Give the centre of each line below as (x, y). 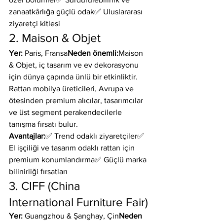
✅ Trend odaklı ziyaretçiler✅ (96, 136)
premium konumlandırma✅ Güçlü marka (79, 160)
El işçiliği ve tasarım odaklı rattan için (73, 148)
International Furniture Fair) (78, 202)
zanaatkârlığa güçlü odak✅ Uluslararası (77, 12)
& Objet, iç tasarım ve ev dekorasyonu (75, 65)
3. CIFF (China (46, 186)
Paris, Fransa (45, 53)
